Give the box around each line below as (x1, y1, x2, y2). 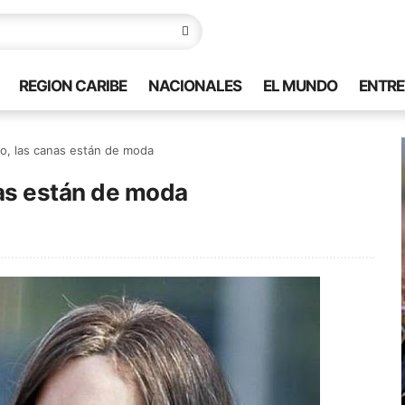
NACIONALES (148, 77, 241, 95)
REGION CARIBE (19, 77, 127, 95)
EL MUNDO (263, 77, 337, 95)
